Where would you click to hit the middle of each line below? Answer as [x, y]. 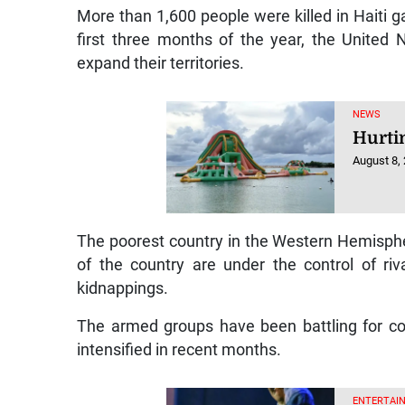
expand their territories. [161, 63]
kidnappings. [123, 288]
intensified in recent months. [179, 349]
